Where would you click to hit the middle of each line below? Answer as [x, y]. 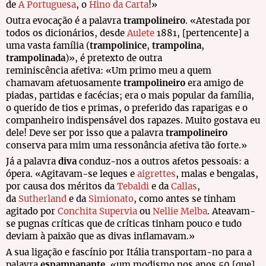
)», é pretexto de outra [114, 58]
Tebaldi [133, 187]
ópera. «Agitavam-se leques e [72, 174]
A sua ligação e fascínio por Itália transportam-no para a [129, 253]
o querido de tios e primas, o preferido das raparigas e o [127, 108]
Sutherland [42, 199]
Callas [184, 187]
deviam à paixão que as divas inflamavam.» [100, 237]
